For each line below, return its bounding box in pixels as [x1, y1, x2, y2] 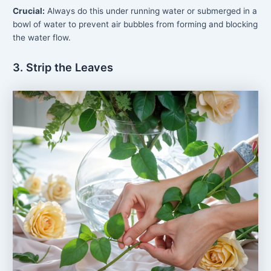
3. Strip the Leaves [13, 60, 114, 74]
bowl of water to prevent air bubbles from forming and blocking [13, 19, 258, 29]
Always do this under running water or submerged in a [45, 5, 258, 16]
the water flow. [13, 32, 71, 42]
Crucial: [13, 5, 45, 16]
